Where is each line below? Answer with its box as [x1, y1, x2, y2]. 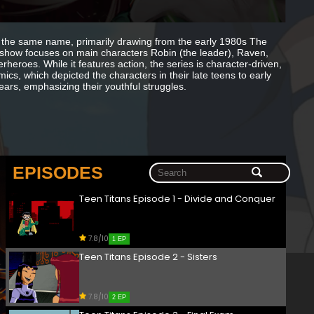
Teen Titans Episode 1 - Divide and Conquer [79, 192, 275, 206]
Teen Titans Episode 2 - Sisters [79, 250, 217, 264]
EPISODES [13, 163, 103, 183]
